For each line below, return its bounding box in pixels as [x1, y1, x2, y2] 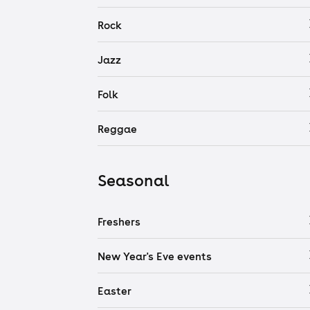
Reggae [98, 122, 137, 136]
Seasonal [98, 170, 169, 190]
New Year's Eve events [98, 249, 212, 263]
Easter [98, 284, 131, 298]
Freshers [98, 215, 140, 228]
